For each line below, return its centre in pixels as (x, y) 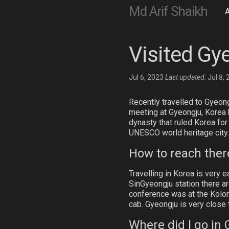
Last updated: (186, 77)
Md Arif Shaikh (168, 11)
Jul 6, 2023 (147, 77)
